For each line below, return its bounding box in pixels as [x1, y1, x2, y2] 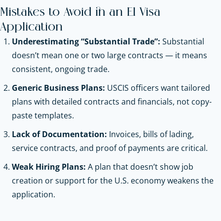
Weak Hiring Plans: [12, 161, 86, 172]
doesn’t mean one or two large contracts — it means [12, 49, 207, 61]
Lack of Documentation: [12, 128, 107, 140]
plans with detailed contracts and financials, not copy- [12, 96, 212, 107]
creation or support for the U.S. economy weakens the [12, 175, 214, 186]
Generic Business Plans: [12, 82, 105, 93]
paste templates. [12, 110, 74, 121]
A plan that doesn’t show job [86, 161, 193, 172]
